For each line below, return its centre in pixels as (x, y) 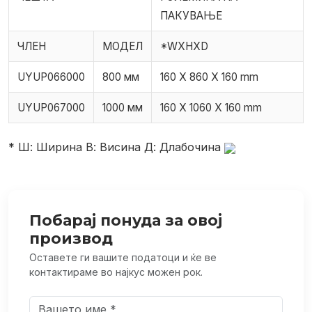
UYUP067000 (51, 108)
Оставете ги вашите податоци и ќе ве (123, 258)
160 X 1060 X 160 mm (211, 108)
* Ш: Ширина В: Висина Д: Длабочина (115, 147)
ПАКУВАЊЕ (191, 16)
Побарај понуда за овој (126, 220)
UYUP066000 (51, 77)
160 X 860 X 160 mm (209, 77)
